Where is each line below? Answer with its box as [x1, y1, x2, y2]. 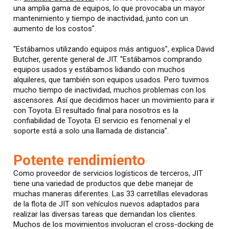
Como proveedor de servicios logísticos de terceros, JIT [13, 169, 203, 178]
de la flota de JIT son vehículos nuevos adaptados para [13, 199, 199, 209]
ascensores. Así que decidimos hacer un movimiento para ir [13, 96, 215, 105]
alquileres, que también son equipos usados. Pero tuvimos [13, 75, 209, 84]
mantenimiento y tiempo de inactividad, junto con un [13, 14, 188, 23]
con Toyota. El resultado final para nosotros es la [13, 106, 178, 115]
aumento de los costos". [13, 24, 96, 33]
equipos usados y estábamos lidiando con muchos [13, 65, 185, 74]
